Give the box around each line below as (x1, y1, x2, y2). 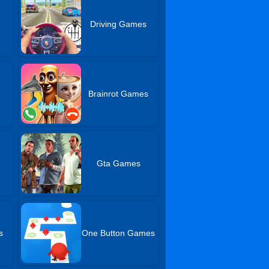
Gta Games (96, 159, 141, 168)
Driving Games (90, 19, 147, 29)
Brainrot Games (88, 89, 149, 98)
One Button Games (82, 228, 156, 238)
